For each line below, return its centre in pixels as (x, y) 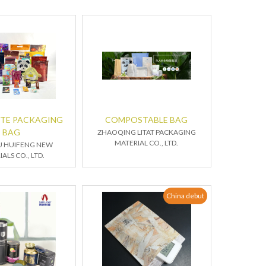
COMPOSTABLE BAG (147, 120)
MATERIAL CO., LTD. (147, 143)
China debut (185, 196)
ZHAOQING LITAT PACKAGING (146, 132)
